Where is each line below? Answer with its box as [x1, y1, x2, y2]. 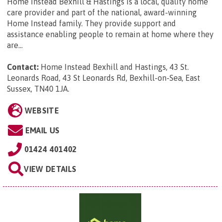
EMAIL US [25, 126, 60, 135]
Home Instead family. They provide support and [7, 19, 176, 28]
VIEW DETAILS [24, 165, 77, 174]
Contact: [7, 62, 39, 72]
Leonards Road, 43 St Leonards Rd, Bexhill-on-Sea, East [7, 73, 200, 83]
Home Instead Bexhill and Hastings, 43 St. [41, 62, 189, 72]
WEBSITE [24, 106, 59, 115]
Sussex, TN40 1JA [7, 84, 68, 94]
